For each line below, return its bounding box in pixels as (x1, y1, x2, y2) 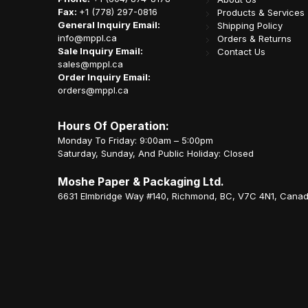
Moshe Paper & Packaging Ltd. (58, 175, 224, 189)
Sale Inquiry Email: (58, 45, 143, 57)
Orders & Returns (217, 33, 291, 45)
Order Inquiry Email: (58, 71, 151, 83)
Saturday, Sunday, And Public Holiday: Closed (58, 148, 254, 159)
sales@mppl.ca (58, 58, 123, 70)
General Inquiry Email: (58, 19, 162, 31)
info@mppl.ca (58, 32, 117, 44)
